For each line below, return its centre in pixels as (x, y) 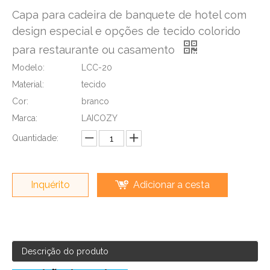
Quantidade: (35, 138)
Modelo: (28, 67)
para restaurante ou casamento (95, 50)
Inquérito (50, 185)
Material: (28, 84)
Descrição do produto (65, 251)
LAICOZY (99, 118)
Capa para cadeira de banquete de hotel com (129, 15)
